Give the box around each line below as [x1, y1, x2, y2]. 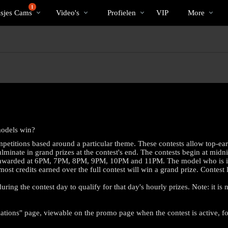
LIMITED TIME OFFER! [51, 187, 177, 200]
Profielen [107, 8, 136, 17]
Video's [56, 8, 79, 17]
